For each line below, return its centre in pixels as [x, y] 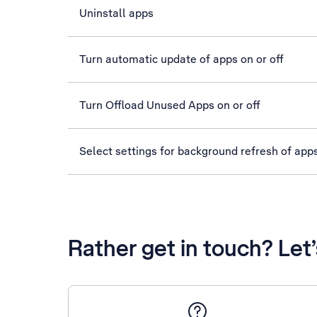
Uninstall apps [116, 13]
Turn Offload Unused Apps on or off [170, 105]
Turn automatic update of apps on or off [181, 59]
